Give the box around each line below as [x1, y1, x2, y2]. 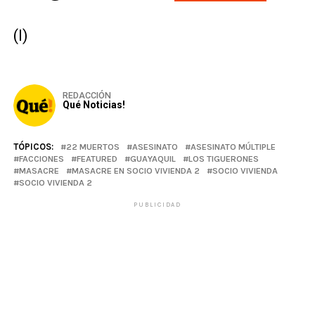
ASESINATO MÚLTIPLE [190, 141, 276, 152]
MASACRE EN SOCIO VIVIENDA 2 [71, 165, 200, 176]
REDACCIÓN [62, 89, 111, 101]
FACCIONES [18, 153, 64, 164]
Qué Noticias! [62, 98, 125, 110]
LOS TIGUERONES [188, 153, 259, 164]
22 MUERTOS [65, 141, 120, 152]
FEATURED [76, 153, 117, 164]
